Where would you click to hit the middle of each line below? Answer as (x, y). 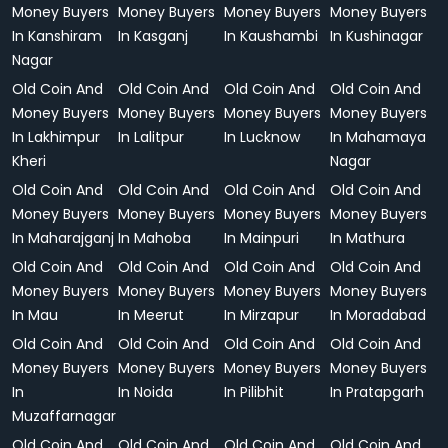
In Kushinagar (376, 36)
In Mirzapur (261, 315)
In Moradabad (378, 315)
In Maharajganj (63, 238)
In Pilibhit (254, 392)
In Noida (145, 392)
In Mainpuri (261, 238)
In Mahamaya (378, 137)
